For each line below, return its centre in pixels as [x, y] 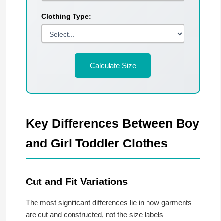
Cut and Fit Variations [76, 182]
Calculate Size [113, 66]
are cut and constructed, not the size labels [94, 215]
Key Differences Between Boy [112, 124]
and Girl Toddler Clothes [96, 143]
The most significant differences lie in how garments [109, 203]
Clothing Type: [66, 17]
